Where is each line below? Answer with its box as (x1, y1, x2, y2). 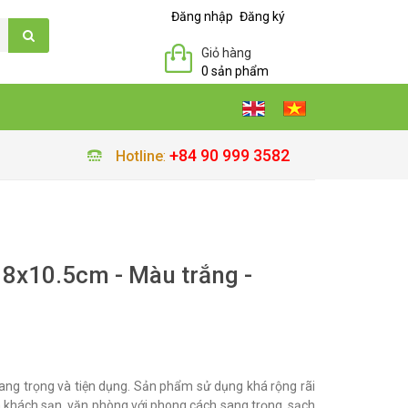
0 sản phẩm (201, 64, 269, 78)
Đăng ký (240, 9, 285, 24)
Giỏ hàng (201, 46, 251, 60)
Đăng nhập (171, 9, 233, 24)
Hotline (115, 148, 163, 165)
